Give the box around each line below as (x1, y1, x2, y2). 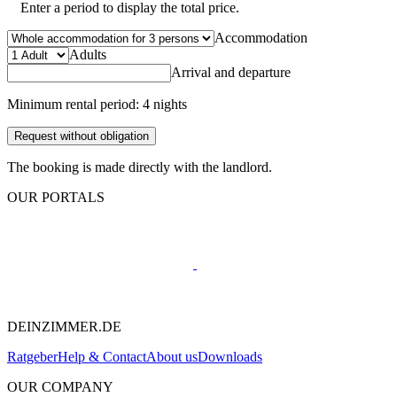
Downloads (198, 348, 262, 364)
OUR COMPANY (7, 378, 113, 394)
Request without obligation (14, 128, 149, 143)
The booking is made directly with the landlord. (7, 159, 272, 175)
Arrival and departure (171, 64, 291, 80)
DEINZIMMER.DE (7, 318, 121, 334)
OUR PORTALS (7, 189, 105, 205)
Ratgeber (7, 348, 58, 364)
